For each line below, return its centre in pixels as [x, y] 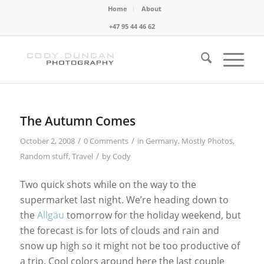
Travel [82, 156]
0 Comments [106, 141]
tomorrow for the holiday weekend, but [152, 215]
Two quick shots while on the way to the [108, 184]
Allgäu [50, 215]
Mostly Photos [207, 141]
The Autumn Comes [77, 121]
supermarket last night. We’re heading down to [124, 199]
